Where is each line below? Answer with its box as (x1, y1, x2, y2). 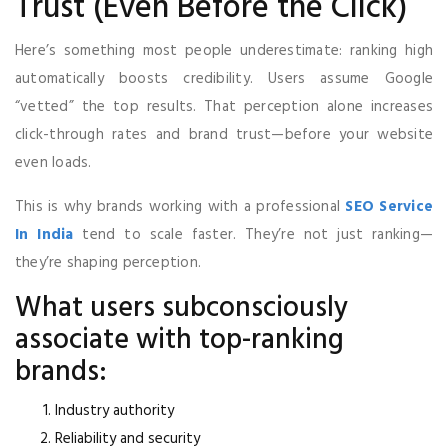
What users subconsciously (15, 285, 348, 331)
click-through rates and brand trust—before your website (15, 122, 433, 147)
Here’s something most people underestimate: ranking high (15, 38, 433, 63)
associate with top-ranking (15, 317, 344, 363)
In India (15, 222, 74, 247)
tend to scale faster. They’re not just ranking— (73, 222, 433, 247)
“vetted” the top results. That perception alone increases (15, 94, 433, 119)
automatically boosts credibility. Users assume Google (15, 66, 433, 91)
